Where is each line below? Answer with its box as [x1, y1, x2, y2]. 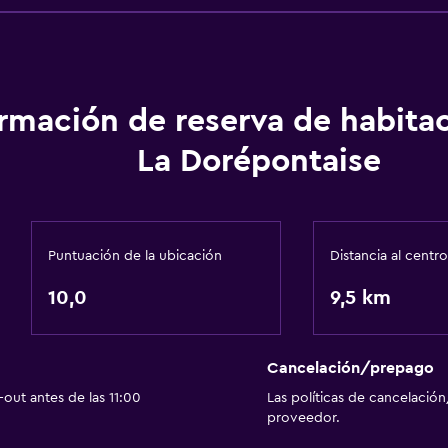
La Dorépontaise [136, 145, 381, 177]
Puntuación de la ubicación [47, 249, 222, 263]
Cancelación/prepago [266, 360, 434, 377]
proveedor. [266, 411, 340, 426]
